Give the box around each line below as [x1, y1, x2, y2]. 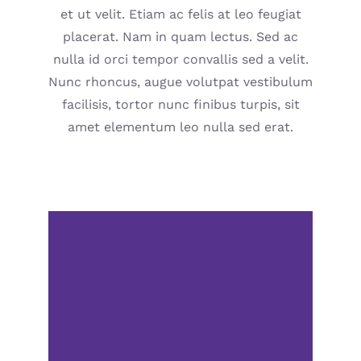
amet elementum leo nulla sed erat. [68, 119, 293, 135]
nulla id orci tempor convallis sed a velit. [52, 52, 309, 68]
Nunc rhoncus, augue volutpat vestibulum [48, 74, 313, 90]
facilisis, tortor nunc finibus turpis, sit [61, 97, 300, 113]
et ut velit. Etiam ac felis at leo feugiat [60, 6, 301, 23]
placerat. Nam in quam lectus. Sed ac [63, 29, 298, 45]
